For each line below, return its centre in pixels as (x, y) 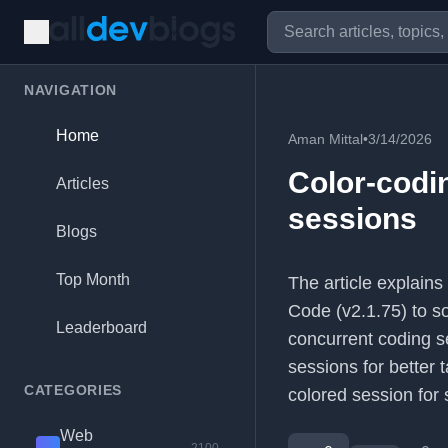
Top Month (93, 279)
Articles (82, 183)
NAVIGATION (70, 90)
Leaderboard (101, 327)
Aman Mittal (325, 139)
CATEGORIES (73, 390)
